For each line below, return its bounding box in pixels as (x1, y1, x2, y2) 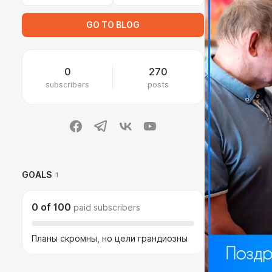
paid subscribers (73, 203, 140, 212)
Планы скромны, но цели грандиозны (32, 234, 188, 243)
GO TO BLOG (86, 20, 140, 30)
